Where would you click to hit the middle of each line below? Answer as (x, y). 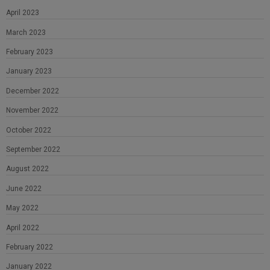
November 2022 (32, 111)
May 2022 (22, 208)
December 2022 (33, 91)
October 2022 (29, 130)
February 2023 (30, 52)
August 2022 (27, 169)
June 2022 (24, 188)
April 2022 (23, 228)
